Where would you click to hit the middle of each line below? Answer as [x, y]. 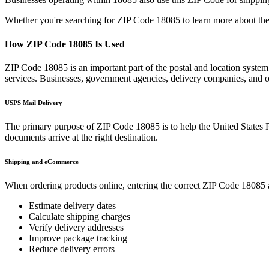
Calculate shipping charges [80, 216]
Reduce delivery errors [72, 249]
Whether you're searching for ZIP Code [80, 20]
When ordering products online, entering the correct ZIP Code [122, 185]
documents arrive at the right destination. [81, 137]
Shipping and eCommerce [42, 161]
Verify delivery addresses [76, 227]
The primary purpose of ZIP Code [70, 126]
